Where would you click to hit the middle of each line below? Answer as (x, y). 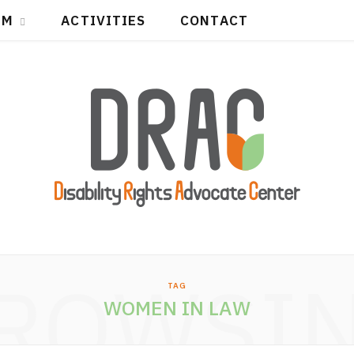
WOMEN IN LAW (177, 308)
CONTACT (214, 21)
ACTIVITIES (104, 21)
